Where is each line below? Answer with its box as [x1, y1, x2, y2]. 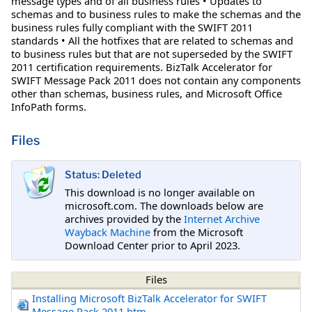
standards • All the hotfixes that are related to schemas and [11, 33, 293, 47]
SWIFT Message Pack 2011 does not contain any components [11, 72, 301, 87]
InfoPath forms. [11, 99, 86, 114]
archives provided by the [65, 211, 184, 226]
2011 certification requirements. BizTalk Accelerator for [11, 59, 272, 74]
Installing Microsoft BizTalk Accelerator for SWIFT [32, 291, 267, 306]
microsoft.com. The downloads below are [65, 198, 263, 212]
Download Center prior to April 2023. [65, 237, 240, 252]
